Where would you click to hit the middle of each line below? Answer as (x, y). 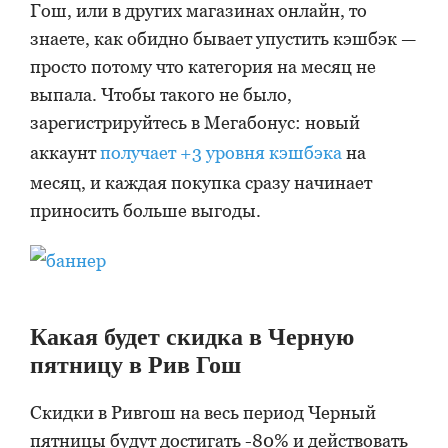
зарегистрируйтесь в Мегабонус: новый (195, 122)
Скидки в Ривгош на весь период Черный (203, 412)
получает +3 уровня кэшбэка (221, 152)
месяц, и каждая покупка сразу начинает (201, 182)
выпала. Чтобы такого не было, (161, 94)
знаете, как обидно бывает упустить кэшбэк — (223, 38)
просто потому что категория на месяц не (203, 66)
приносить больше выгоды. (145, 210)
